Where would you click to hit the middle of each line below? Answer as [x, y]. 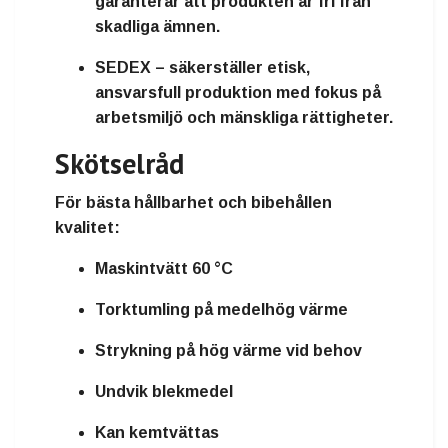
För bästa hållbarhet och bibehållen [193, 203]
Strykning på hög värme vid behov [228, 351]
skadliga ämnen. [157, 27]
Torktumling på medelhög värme [221, 310]
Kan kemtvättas [157, 433]
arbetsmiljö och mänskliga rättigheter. [244, 118]
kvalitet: [87, 228]
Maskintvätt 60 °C [164, 269]
